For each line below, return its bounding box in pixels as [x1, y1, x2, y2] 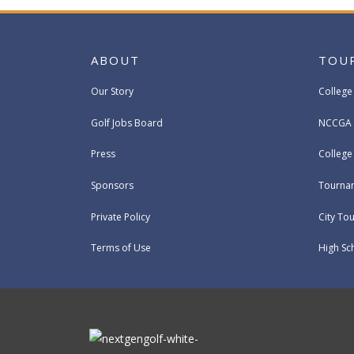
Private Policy [90, 209, 150, 224]
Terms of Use [90, 241, 151, 255]
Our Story [90, 85, 134, 99]
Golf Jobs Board [90, 115, 163, 130]
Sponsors [90, 178, 134, 192]
